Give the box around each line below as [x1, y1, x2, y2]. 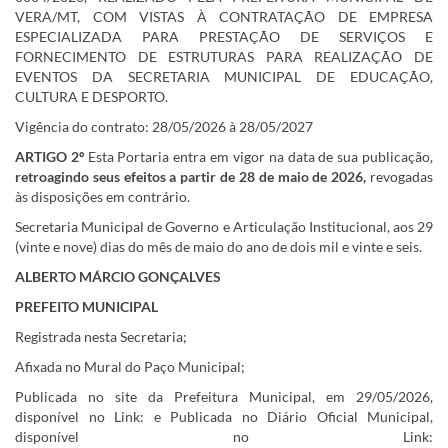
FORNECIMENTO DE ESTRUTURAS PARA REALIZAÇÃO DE [15, 48, 433, 65]
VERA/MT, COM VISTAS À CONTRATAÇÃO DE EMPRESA [15, 8, 433, 25]
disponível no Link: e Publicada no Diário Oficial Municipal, [15, 408, 433, 425]
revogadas [366, 168, 434, 185]
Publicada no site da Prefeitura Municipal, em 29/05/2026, [15, 388, 433, 405]
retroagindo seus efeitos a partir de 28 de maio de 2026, [15, 168, 367, 185]
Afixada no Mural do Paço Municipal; [15, 358, 245, 375]
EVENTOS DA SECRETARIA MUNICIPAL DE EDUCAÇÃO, [15, 68, 433, 85]
